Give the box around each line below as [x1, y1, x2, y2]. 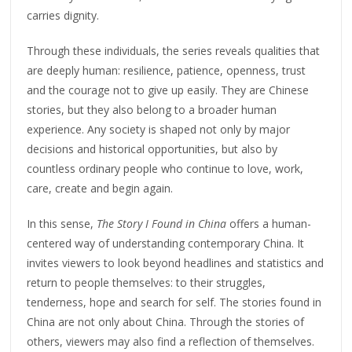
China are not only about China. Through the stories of [27, 313, 305, 329]
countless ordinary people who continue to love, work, [27, 160, 304, 176]
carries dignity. [27, 7, 100, 23]
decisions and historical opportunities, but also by [27, 141, 278, 156]
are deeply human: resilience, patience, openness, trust [27, 62, 306, 78]
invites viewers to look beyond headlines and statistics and [27, 255, 324, 270]
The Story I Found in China [97, 215, 227, 231]
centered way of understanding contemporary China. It [27, 235, 305, 251]
